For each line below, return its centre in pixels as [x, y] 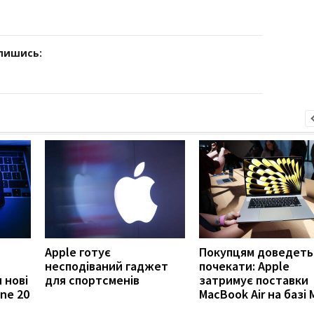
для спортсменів [92, 280]
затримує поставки [254, 280]
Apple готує [78, 252]
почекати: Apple [244, 266]
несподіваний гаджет [107, 266]
